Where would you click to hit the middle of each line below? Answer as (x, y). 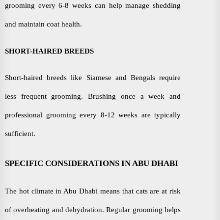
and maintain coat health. (43, 24)
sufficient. (20, 133)
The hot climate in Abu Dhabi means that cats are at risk (93, 191)
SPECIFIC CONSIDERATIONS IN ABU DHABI (92, 164)
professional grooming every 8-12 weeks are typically (93, 115)
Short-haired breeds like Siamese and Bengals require (93, 77)
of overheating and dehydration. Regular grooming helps (93, 210)
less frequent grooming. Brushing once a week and (93, 96)
